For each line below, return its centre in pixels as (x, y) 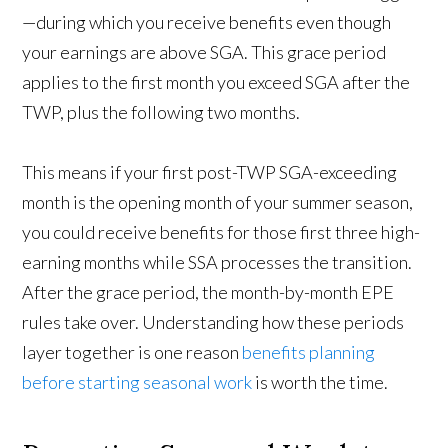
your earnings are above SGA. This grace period (204, 52)
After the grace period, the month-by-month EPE (208, 292)
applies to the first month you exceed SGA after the (216, 82)
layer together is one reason (132, 352)
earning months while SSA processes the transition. (217, 262)
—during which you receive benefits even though (207, 22)
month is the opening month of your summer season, (218, 202)
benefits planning (309, 352)
